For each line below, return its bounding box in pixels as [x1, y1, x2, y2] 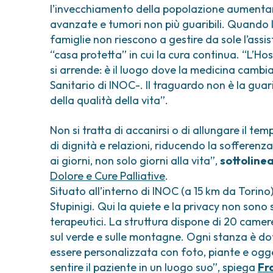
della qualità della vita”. [50, 93, 168, 108]
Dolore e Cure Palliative [50, 169, 165, 183]
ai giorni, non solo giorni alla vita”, [50, 154, 220, 168]
